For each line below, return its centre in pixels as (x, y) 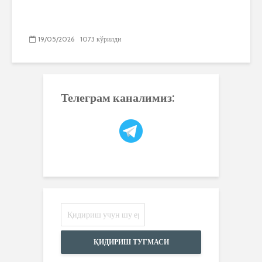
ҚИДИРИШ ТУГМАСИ (131, 242)
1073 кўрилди (101, 39)
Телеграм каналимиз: (118, 97)
